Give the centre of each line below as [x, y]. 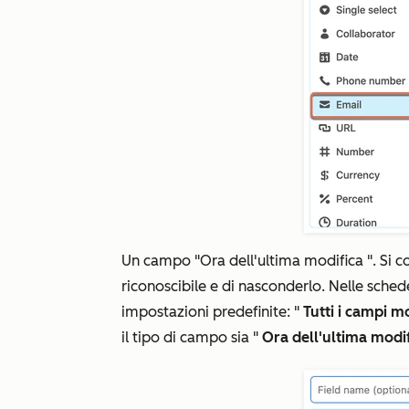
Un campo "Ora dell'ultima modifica [244, 261]
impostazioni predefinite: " [212, 312]
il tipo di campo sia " [192, 337]
